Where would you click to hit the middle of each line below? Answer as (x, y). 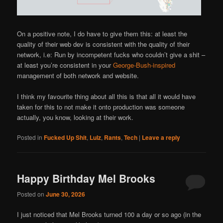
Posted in (30, 137)
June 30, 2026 (66, 194)
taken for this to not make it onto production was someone (101, 107)
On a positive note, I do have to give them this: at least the (102, 33)
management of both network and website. (78, 75)
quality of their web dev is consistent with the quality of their (104, 44)
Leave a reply (161, 137)
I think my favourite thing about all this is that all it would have (107, 96)
